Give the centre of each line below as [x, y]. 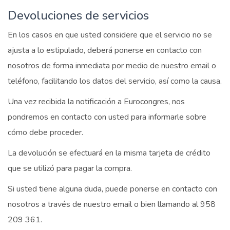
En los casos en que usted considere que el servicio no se [110, 35]
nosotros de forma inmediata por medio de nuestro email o [112, 66]
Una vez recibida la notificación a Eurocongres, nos [96, 102]
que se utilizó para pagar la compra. [70, 168]
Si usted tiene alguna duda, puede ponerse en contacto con [112, 189]
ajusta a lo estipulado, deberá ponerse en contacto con [105, 50]
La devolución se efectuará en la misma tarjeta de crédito [109, 153]
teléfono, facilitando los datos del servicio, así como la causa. [115, 81]
